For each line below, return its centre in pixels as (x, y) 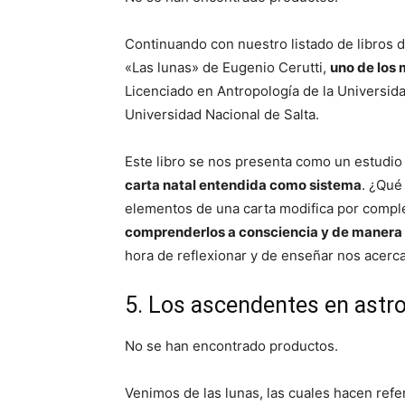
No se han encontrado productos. (231, 346)
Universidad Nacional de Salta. (222, 114)
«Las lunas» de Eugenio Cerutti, (227, 67)
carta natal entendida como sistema (243, 185)
